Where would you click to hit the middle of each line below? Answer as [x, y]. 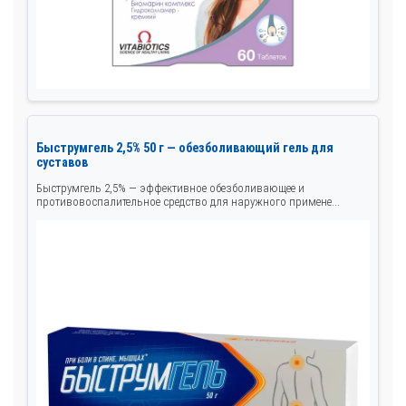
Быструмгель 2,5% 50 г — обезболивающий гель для [185, 148]
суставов [62, 163]
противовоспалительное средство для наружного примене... [188, 202]
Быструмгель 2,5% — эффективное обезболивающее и [170, 188]
